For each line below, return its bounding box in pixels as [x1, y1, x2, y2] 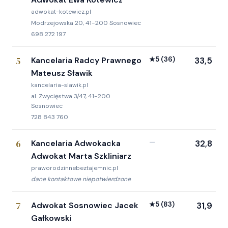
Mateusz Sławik [31, 68, 93, 79]
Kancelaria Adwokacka [31, 138, 121, 149]
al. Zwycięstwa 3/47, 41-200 [31, 92, 110, 101]
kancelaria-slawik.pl [31, 81, 88, 90]
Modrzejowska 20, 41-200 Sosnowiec [31, 19, 141, 27]
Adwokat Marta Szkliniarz [31, 151, 131, 162]
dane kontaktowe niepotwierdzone [31, 175, 131, 184]
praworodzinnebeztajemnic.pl [31, 164, 118, 173]
